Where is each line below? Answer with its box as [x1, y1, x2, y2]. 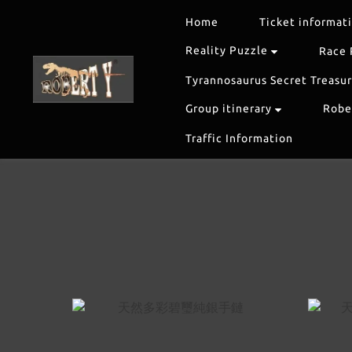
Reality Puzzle [185, 44, 268, 57]
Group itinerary [185, 102, 272, 115]
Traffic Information [185, 132, 293, 145]
